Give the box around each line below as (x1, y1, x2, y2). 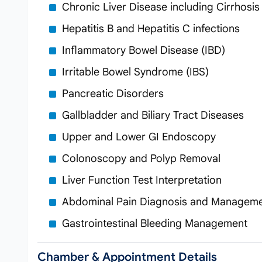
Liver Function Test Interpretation (62, 174, 222, 187)
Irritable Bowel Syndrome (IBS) (62, 65, 209, 78)
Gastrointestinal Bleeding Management (62, 217, 247, 230)
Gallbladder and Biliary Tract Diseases (62, 109, 244, 122)
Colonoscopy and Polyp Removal (62, 152, 220, 165)
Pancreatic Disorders (62, 87, 164, 100)
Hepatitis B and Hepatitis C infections (62, 22, 240, 35)
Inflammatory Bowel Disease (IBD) (62, 44, 225, 57)
